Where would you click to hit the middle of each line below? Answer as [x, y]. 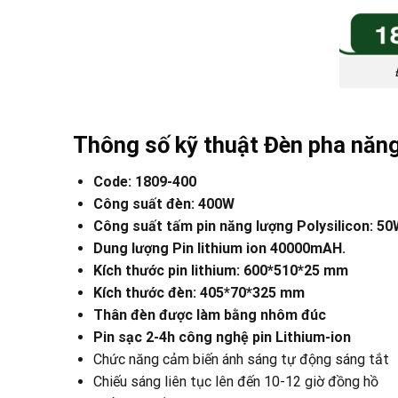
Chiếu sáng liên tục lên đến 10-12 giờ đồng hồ [236, 382]
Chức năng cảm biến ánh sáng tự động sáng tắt [241, 360]
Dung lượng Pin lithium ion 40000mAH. [219, 249]
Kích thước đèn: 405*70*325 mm [199, 293]
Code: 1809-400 [145, 182]
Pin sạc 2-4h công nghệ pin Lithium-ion [222, 338]
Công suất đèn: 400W [164, 204]
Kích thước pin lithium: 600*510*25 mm [221, 271]
